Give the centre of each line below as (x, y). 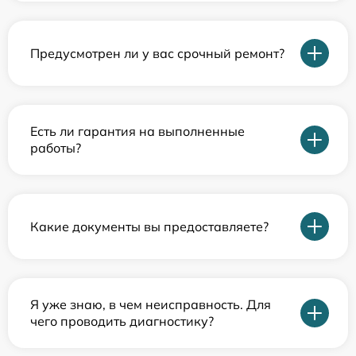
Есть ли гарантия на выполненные (137, 131)
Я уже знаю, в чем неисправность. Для (151, 304)
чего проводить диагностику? (122, 321)
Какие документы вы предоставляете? (149, 226)
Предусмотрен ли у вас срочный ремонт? (157, 53)
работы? (56, 148)
